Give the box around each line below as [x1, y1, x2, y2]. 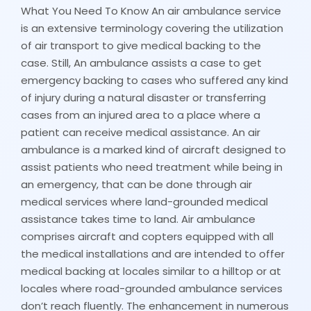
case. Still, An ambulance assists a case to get [21, 55, 262, 70]
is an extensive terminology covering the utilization [21, 20, 283, 35]
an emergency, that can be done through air [21, 176, 252, 192]
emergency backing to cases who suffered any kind [21, 72, 288, 87]
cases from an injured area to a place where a [21, 107, 260, 122]
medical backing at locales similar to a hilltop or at [21, 263, 281, 278]
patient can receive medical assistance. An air [21, 124, 260, 140]
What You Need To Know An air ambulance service [21, 3, 281, 18]
